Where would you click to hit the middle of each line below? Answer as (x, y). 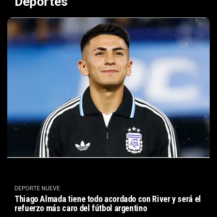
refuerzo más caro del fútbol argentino (81, 208)
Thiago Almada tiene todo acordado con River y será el (108, 199)
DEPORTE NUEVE (37, 188)
